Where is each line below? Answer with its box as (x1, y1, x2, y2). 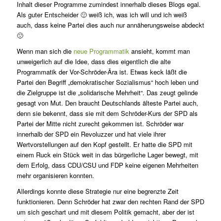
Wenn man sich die (16, 46, 74, 56)
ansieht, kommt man (131, 46, 190, 56)
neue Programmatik (73, 46, 131, 56)
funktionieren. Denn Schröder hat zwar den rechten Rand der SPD (16, 197, 204, 207)
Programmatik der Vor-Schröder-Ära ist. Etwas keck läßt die (16, 67, 187, 77)
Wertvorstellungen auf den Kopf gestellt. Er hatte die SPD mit (16, 140, 192, 149)
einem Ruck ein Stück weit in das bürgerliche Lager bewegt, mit (16, 150, 198, 160)
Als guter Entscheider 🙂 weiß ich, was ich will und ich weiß (16, 10, 187, 20)
